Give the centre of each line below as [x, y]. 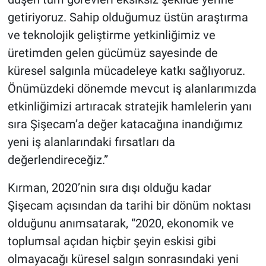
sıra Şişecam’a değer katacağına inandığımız [125, 124]
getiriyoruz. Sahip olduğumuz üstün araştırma [128, 17]
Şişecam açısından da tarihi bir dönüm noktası [129, 205]
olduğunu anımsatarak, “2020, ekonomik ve [121, 223]
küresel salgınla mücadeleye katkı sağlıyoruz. [126, 70]
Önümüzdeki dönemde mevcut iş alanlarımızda [132, 88]
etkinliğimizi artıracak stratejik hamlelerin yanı [129, 106]
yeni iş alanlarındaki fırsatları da [91, 142]
